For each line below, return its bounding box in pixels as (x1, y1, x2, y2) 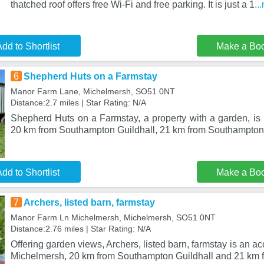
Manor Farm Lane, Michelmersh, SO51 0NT (10, 87, 175, 96)
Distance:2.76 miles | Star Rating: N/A (10, 224, 151, 233)
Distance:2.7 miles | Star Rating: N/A (10, 98, 146, 107)
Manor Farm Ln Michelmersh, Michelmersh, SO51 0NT (10, 213, 216, 222)
